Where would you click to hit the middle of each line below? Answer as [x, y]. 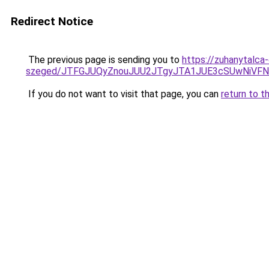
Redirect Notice [52, 21]
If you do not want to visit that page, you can [123, 94]
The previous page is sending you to [104, 60]
